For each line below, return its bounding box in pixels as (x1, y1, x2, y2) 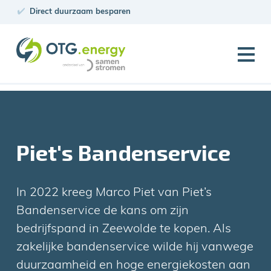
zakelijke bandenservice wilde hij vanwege (16, 241, 254, 253)
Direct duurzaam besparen (30, 8, 131, 16)
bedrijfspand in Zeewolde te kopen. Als (16, 223, 232, 235)
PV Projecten (56, 127, 117, 139)
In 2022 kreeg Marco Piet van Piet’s (16, 186, 212, 199)
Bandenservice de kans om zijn (16, 204, 189, 217)
